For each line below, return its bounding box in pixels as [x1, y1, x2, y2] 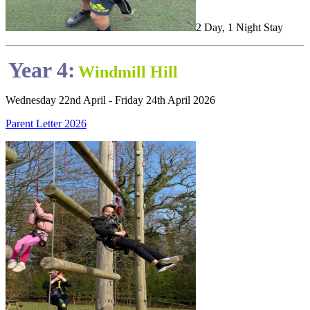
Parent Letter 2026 [6, 118, 86, 130]
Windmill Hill [78, 63, 178, 82]
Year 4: [8, 57, 75, 83]
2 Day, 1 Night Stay [196, 21, 286, 34]
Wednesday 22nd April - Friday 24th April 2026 [6, 94, 215, 107]
